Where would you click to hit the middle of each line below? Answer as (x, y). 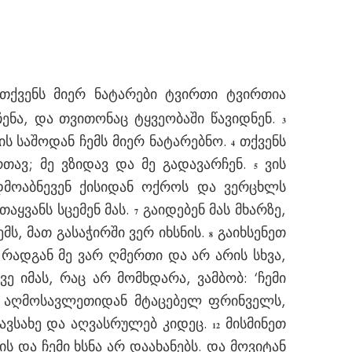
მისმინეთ (253, 324)
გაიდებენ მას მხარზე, (213, 210)
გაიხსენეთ (250, 233)
